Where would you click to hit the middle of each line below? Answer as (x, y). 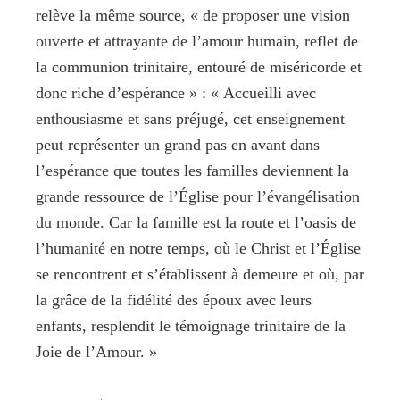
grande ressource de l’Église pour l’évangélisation (198, 196)
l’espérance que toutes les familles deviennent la (192, 170)
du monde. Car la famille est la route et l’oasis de (196, 222)
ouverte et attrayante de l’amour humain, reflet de (197, 41)
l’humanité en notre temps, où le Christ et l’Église (198, 248)
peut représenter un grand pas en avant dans (178, 144)
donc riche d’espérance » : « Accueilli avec (176, 92)
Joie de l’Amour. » (96, 351)
